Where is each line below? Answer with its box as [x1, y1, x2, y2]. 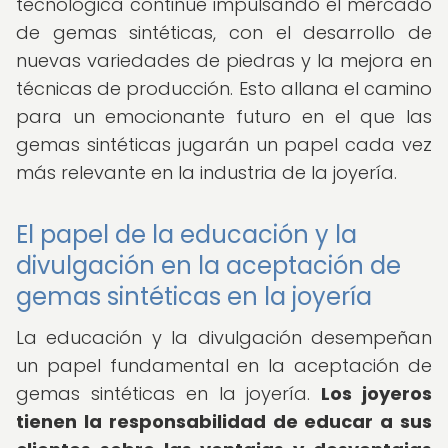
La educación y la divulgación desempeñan [16, 325, 432, 350]
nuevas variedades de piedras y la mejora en [16, 48, 432, 73]
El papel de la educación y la [16, 218, 357, 251]
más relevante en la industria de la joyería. [16, 160, 397, 185]
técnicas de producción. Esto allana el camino [16, 76, 432, 101]
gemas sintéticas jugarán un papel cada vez [16, 132, 432, 157]
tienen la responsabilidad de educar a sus [16, 409, 432, 434]
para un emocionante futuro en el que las [16, 104, 432, 129]
